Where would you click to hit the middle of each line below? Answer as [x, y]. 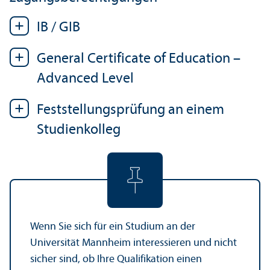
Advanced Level [85, 79]
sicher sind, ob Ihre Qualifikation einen [116, 260]
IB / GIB [58, 28]
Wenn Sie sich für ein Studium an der [113, 227]
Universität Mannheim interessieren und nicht [133, 243]
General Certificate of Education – [139, 59]
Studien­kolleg [79, 130]
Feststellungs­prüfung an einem [130, 111]
